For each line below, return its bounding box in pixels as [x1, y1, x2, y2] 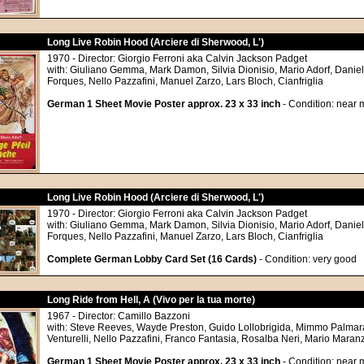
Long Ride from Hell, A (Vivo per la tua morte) [47, 294, 255, 305]
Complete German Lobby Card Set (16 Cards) [47, 253, 257, 265]
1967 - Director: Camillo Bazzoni [47, 310, 190, 322]
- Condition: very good [257, 253, 357, 265]
